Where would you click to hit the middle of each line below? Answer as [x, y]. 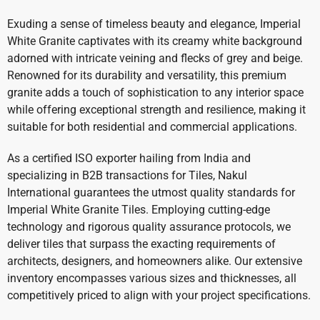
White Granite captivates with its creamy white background [155, 41]
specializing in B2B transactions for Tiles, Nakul [127, 176]
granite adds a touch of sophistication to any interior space [155, 93]
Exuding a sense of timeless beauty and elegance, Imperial [154, 24]
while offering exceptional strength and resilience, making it [156, 110]
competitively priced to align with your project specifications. [159, 296]
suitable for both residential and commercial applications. [152, 127]
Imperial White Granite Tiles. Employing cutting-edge [139, 210]
